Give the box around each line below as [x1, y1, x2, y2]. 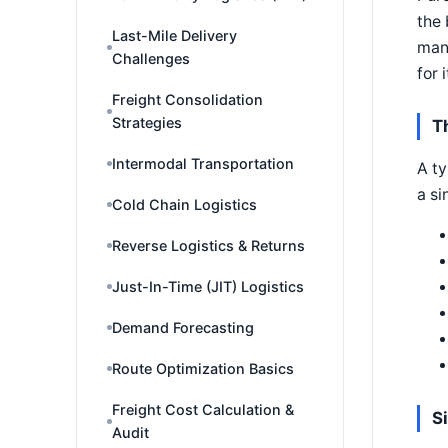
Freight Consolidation [112, 91, 263, 108]
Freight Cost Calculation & [112, 401, 294, 418]
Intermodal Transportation [112, 155, 294, 172]
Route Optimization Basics [112, 360, 294, 377]
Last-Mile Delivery [112, 27, 237, 44]
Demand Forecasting [112, 319, 254, 336]
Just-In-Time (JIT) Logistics [112, 278, 304, 295]
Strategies [112, 114, 182, 131]
